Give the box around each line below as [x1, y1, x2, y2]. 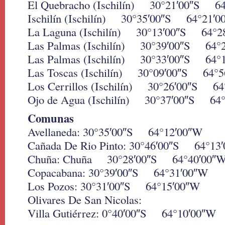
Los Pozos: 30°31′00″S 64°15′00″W [28, 178, 200, 193]
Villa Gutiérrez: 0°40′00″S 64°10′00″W [28, 205, 216, 220]
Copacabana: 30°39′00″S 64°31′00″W [28, 165, 208, 180]
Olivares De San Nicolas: [28, 192, 142, 207]
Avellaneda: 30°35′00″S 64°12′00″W [28, 124, 202, 139]
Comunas [28, 110, 74, 127]
